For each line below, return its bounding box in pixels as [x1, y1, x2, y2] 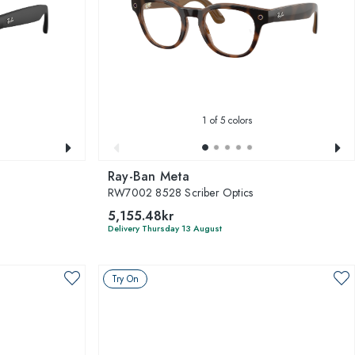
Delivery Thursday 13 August [108, 221, 222, 235]
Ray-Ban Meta [108, 166, 190, 185]
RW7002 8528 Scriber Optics [108, 184, 254, 200]
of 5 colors [206, 113, 252, 128]
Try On [112, 271, 139, 286]
